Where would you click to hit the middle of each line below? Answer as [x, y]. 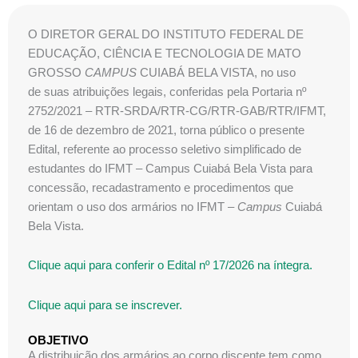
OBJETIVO [58, 341]
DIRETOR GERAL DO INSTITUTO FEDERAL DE [172, 34]
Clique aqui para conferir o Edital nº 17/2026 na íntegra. [170, 266]
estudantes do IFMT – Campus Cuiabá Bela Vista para [170, 168]
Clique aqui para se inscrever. [105, 305]
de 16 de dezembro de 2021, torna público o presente [166, 130]
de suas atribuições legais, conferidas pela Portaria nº [167, 91]
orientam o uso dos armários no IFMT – [133, 207]
